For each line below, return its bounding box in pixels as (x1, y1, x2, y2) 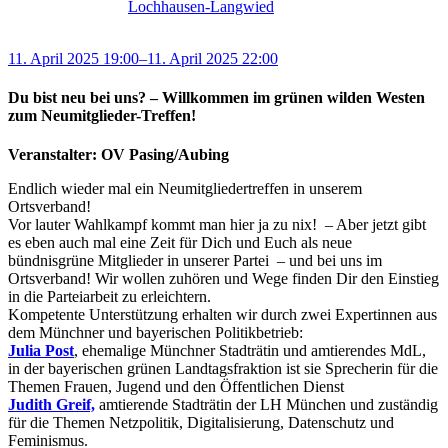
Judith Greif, (8, 396, 95, 414)
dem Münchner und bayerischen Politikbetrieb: (8, 324, 303, 342)
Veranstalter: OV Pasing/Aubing (8, 146, 229, 164)
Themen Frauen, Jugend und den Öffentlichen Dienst (8, 378, 344, 396)
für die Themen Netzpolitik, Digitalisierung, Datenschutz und (8, 414, 394, 432)
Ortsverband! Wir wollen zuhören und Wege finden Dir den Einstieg (8, 270, 439, 288)
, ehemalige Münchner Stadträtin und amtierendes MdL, (74, 342, 426, 360)
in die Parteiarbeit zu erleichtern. (8, 288, 211, 306)
